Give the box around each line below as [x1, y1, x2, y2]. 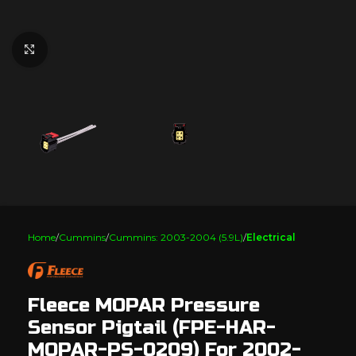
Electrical [246, 231, 296, 243]
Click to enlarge [47, 43, 133, 56]
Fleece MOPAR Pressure [28, 293, 260, 317]
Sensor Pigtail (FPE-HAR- [28, 315, 276, 339]
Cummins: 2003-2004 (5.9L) [109, 231, 243, 243]
